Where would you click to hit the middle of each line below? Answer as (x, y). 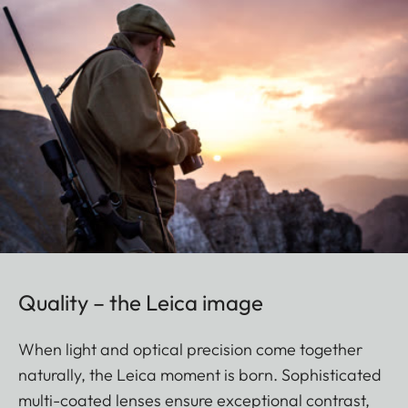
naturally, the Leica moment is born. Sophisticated (200, 375)
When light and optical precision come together (190, 350)
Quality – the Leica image (141, 303)
